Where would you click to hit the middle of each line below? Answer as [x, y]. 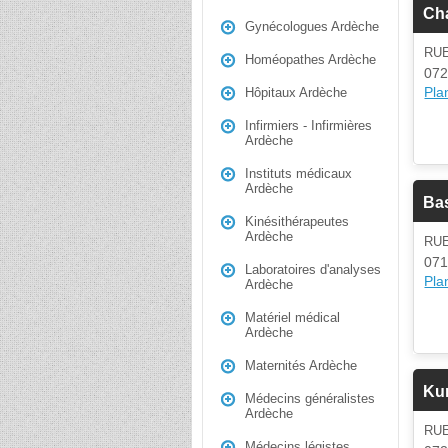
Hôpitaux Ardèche [296, 92]
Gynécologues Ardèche [312, 26]
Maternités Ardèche [301, 365]
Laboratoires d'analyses [313, 269]
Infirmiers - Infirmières [308, 125]
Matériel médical [292, 317]
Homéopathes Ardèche [310, 59]
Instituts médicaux [298, 173]
